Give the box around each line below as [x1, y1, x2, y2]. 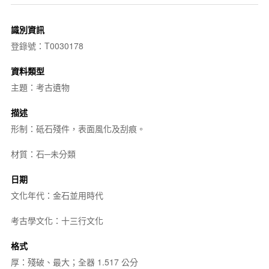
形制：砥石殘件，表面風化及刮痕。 [10, 122, 145, 134]
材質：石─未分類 [10, 147, 76, 160]
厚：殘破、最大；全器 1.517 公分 [10, 255, 138, 268]
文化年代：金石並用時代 [10, 189, 103, 201]
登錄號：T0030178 [10, 39, 83, 52]
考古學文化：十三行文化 [10, 214, 103, 226]
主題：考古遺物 [10, 80, 70, 93]
